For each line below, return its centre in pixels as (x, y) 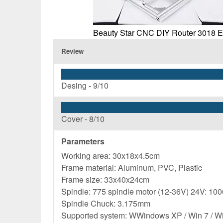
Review (72, 51)
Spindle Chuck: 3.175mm (106, 203)
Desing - (77, 85)
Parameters (83, 141)
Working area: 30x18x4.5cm (111, 156)
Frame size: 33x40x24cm (105, 179)
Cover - (75, 119)
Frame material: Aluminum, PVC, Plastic (132, 167)
